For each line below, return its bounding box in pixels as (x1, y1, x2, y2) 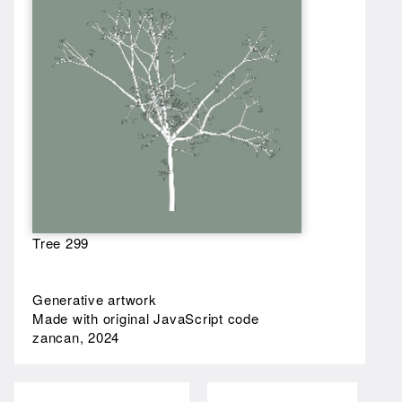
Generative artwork (32, 290, 157, 310)
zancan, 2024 (32, 328, 119, 347)
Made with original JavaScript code (32, 309, 259, 328)
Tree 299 (32, 233, 89, 253)
